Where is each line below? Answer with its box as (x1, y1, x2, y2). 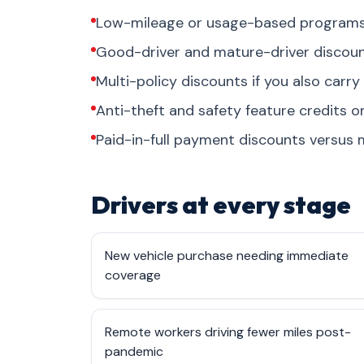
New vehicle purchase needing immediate (105, 247, 349, 264)
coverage (105, 266, 161, 284)
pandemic (105, 343, 163, 360)
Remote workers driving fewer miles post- (105, 323, 351, 340)
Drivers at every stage (91, 189, 351, 220)
